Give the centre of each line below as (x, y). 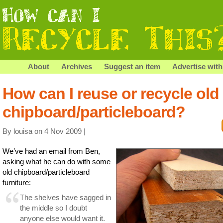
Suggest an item (132, 66)
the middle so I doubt (54, 208)
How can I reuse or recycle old (111, 94)
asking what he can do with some (56, 161)
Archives (77, 66)
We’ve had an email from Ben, (51, 151)
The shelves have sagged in (65, 197)
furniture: (17, 182)
